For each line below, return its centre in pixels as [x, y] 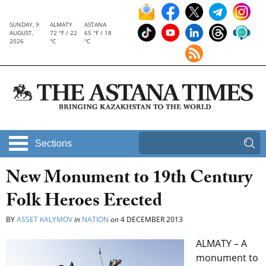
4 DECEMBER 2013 [151, 220]
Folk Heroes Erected [84, 203]
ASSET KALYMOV [45, 220]
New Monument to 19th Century [129, 180]
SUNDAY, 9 [24, 24]
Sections [53, 144]
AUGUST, [21, 33]
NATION [95, 220]
